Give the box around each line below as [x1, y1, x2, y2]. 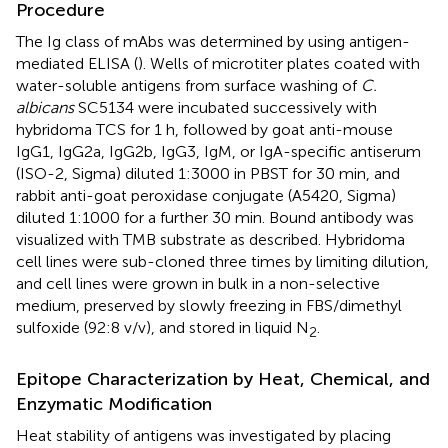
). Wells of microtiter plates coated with [138, 53, 420, 73]
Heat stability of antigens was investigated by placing [16, 425, 391, 445]
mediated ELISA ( [16, 53, 138, 73]
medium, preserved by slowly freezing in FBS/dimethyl [16, 295, 402, 315]
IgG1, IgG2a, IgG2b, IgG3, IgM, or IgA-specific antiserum [16, 141, 421, 161]
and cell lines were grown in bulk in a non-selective [16, 273, 380, 293]
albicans [16, 97, 74, 117]
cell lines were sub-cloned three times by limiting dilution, [16, 251, 429, 271]
